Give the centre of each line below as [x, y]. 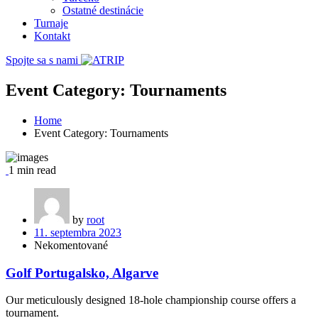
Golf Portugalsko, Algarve [82, 273]
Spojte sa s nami [42, 60]
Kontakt [52, 36]
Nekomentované [71, 245]
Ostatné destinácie [103, 10]
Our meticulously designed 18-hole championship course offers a [151, 300]
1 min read [32, 170]
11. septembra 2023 [78, 232]
